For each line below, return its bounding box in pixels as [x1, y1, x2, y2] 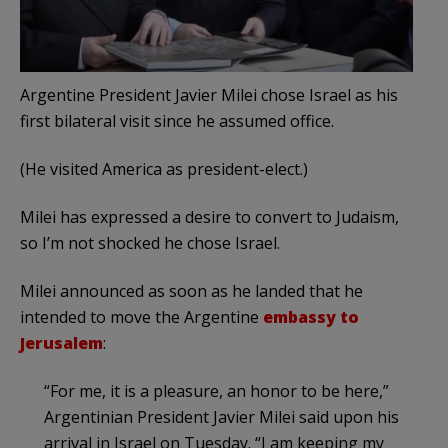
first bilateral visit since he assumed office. [20, 109, 334, 132]
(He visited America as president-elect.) [20, 157, 308, 180]
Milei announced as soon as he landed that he [20, 279, 363, 302]
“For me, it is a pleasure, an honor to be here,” [44, 379, 389, 402]
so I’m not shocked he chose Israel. [20, 231, 280, 254]
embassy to [263, 305, 359, 328]
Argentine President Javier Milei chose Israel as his [20, 83, 398, 106]
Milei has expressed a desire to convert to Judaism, [20, 205, 399, 228]
